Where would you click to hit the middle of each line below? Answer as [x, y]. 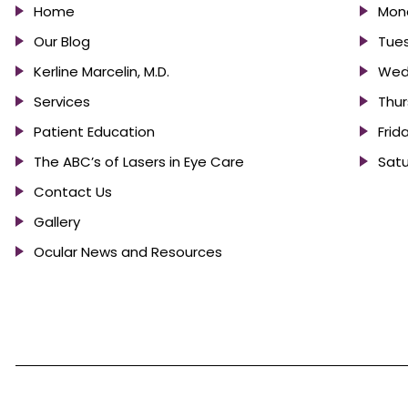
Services [62, 102]
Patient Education [94, 132]
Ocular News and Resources [128, 252]
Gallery [57, 222]
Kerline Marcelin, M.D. [102, 71]
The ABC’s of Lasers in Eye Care [139, 162]
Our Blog [62, 41]
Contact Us [73, 192]
